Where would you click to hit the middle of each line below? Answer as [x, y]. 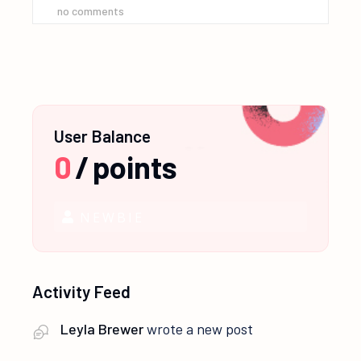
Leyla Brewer [102, 329]
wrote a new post [199, 329]
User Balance [103, 136]
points [135, 167]
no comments [91, 11]
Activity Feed [82, 292]
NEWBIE [112, 218]
